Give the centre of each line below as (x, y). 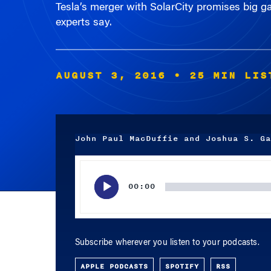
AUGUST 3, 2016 (110, 65)
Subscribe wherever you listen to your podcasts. (167, 233)
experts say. (83, 13)
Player (86, 166)
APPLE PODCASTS (114, 256)
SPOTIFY (182, 256)
